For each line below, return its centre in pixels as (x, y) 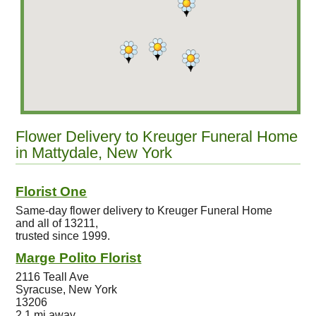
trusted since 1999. (63, 236)
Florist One (51, 192)
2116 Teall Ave (53, 277)
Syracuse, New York (67, 290)
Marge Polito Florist (79, 258)
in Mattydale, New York (94, 153)
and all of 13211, (57, 223)
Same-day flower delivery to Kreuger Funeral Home (144, 211)
